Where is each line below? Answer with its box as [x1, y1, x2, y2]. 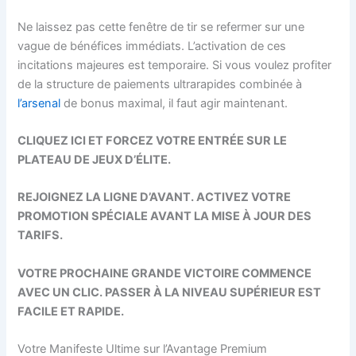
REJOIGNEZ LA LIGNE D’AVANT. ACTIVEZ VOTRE [17, 190, 292, 205]
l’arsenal [17, 95, 61, 110]
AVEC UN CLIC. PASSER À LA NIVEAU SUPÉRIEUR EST [17, 284, 322, 300]
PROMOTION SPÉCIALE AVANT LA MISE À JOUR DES [17, 209, 312, 224]
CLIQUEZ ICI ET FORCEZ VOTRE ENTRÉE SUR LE [17, 133, 288, 148]
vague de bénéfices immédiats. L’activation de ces [17, 38, 287, 53]
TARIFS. [17, 228, 64, 243]
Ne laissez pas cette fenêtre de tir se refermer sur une [17, 19, 305, 34]
